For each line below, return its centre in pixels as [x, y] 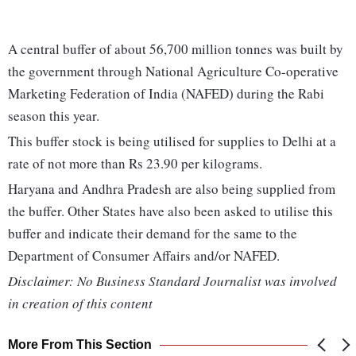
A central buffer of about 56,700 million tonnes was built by [176, 49]
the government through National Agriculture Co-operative [173, 72]
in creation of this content [80, 304]
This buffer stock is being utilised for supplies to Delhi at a [172, 141]
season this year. [54, 116]
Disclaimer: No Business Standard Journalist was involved [172, 281]
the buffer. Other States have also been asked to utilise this [170, 211]
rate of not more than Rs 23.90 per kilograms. [135, 164]
